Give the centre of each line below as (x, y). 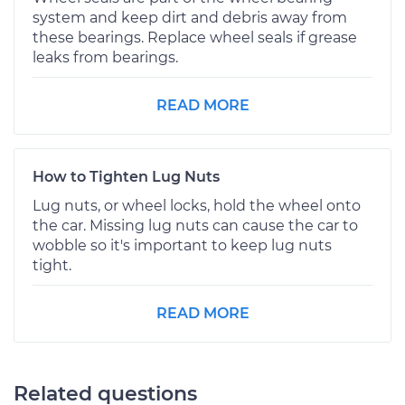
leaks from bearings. (105, 57)
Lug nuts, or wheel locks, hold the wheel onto (197, 205)
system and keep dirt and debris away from (190, 17)
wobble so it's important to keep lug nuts (182, 245)
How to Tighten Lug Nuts (126, 176)
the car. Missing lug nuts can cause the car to (195, 225)
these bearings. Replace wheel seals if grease (195, 37)
